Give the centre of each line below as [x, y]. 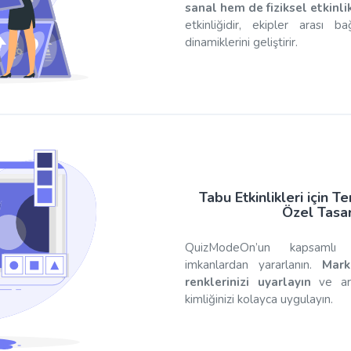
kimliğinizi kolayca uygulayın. [259, 299]
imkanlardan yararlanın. [254, 265]
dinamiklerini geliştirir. [241, 42]
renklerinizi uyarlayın [248, 282]
